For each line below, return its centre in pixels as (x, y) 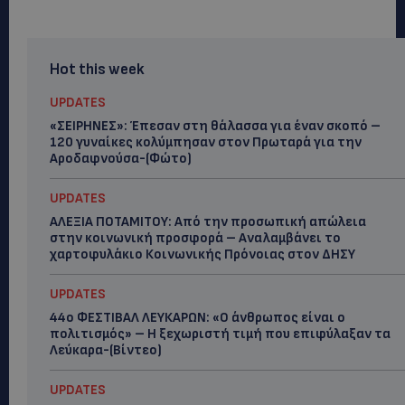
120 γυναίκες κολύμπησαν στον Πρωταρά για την (206, 142)
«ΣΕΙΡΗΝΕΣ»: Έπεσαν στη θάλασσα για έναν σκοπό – (215, 126)
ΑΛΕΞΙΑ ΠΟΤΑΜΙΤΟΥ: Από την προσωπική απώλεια (208, 222)
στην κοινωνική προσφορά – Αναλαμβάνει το (195, 238)
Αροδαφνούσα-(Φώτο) (121, 159)
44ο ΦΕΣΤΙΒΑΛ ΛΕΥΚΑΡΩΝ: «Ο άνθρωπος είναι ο (198, 318)
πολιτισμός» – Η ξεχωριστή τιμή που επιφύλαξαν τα (220, 334)
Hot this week (97, 70)
